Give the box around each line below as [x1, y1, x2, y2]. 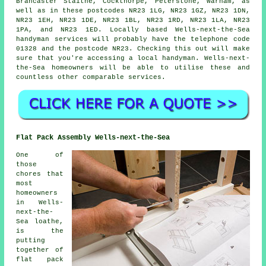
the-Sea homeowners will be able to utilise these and [16, 64, 250, 72]
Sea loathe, [16, 217, 64, 225]
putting [16, 236, 46, 244]
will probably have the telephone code [87, 36, 250, 43]
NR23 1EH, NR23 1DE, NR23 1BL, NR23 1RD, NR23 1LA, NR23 [16, 17, 250, 24]
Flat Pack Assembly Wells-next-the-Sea [16, 133, 170, 142]
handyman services [16, 36, 88, 43]
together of [16, 246, 64, 254]
